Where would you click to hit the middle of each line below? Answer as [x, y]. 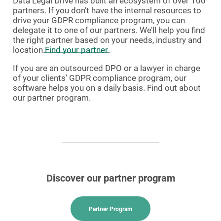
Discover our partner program [110, 178]
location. [29, 50]
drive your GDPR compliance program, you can [99, 20]
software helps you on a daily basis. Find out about [107, 88]
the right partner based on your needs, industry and [107, 40]
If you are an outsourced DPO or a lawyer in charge [107, 68]
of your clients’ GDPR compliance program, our [100, 78]
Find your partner [76, 50]
